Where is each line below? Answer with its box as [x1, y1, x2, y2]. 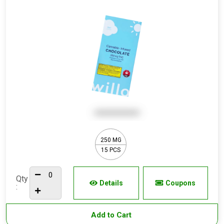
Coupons [165, 179, 195, 187]
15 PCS [101, 146, 120, 153]
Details [99, 179, 123, 187]
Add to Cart [90, 210, 133, 219]
